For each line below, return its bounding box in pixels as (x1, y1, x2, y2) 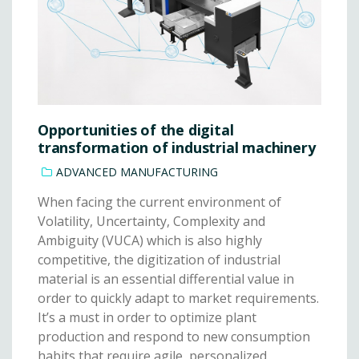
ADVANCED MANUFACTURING (56, 163, 218, 179)
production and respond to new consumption (38, 327, 310, 345)
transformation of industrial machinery (38, 137, 316, 157)
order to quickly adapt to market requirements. (38, 288, 319, 307)
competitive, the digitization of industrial (38, 250, 280, 268)
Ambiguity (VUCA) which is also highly (38, 231, 262, 249)
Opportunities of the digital (38, 119, 234, 139)
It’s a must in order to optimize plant (38, 308, 256, 326)
